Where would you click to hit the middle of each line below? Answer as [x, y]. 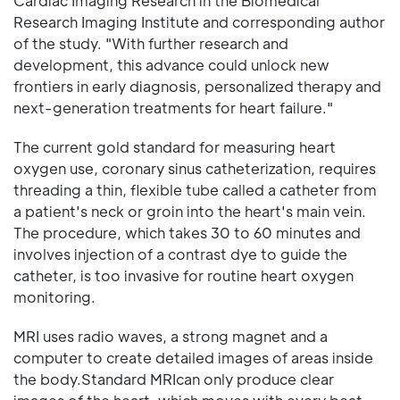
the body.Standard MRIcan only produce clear [174, 379]
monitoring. [54, 296]
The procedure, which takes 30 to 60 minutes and [187, 232]
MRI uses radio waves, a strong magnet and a [171, 336]
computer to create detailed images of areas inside [193, 357]
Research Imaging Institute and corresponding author [199, 21]
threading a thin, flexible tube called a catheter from [195, 189]
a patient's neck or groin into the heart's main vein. [190, 211]
